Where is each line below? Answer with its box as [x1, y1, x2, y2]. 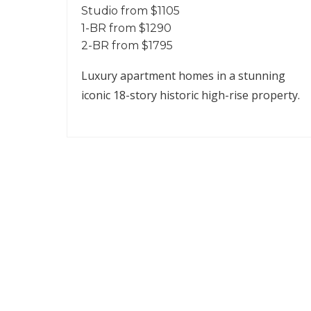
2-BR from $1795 [81, 39, 173, 52]
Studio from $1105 [81, 4, 180, 17]
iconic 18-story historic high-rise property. [81, 87, 300, 103]
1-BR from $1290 [81, 22, 171, 35]
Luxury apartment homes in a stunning [81, 68, 285, 83]
